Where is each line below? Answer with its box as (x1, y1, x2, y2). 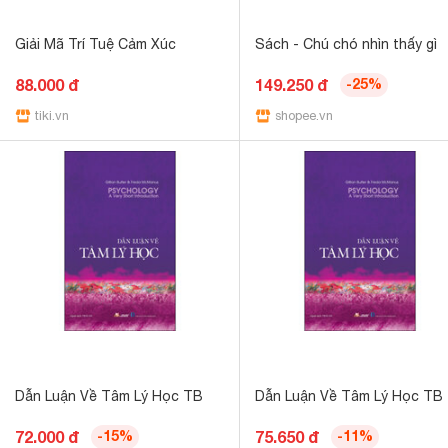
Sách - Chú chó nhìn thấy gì (255, 36, 437, 52)
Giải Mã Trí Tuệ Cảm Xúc (15, 36, 176, 52)
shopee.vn (275, 108, 333, 123)
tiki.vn (35, 108, 69, 123)
